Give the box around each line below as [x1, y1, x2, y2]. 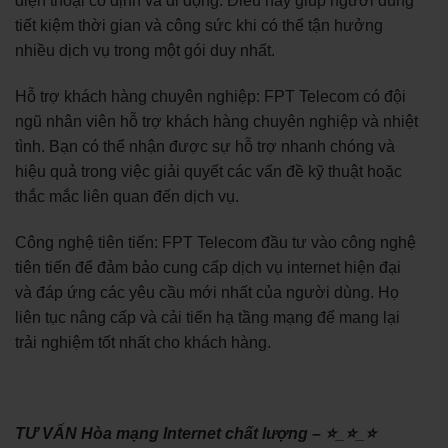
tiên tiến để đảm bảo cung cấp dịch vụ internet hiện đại [15, 258, 401, 276]
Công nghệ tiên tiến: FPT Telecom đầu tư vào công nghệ [15, 233, 416, 251]
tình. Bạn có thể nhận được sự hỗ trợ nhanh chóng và [15, 137, 395, 155]
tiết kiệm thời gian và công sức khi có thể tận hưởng [15, 17, 383, 35]
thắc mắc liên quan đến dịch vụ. [15, 187, 239, 205]
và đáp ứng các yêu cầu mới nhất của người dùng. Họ [15, 283, 399, 301]
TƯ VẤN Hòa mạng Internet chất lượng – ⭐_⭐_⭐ [15, 425, 376, 443]
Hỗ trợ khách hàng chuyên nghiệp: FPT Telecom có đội [15, 87, 406, 105]
